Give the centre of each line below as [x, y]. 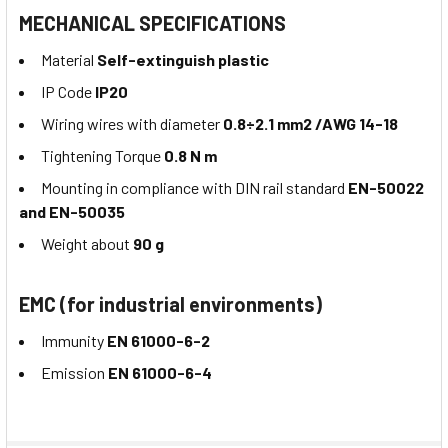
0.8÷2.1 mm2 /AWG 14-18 [310, 124]
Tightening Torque [102, 156]
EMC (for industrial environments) [170, 304]
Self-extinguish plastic [183, 60]
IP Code [68, 92]
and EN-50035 [72, 212]
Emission [74, 373]
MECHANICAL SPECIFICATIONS [152, 23]
